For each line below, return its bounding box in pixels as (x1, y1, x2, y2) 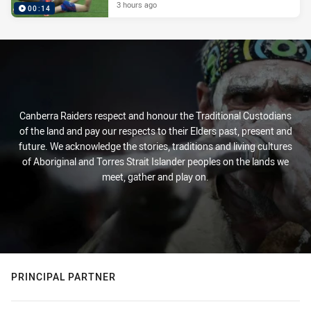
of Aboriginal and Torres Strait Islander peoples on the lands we (22, 155, 289, 168)
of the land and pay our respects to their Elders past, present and (19, 124, 292, 137)
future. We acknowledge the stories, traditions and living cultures (19, 140, 292, 153)
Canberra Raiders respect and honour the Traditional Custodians (19, 109, 292, 122)
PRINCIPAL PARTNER (11, 270, 116, 283)
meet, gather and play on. (102, 170, 209, 183)
